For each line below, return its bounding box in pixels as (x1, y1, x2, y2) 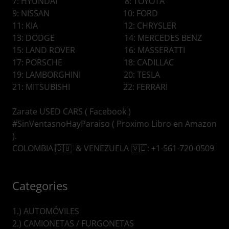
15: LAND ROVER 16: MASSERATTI (12, 44, 187, 56)
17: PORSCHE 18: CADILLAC (12, 57, 174, 68)
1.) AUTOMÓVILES (12, 205, 79, 217)
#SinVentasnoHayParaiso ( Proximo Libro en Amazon (12, 118, 217, 130)
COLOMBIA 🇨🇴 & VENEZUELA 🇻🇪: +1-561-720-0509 (12, 143, 214, 154)
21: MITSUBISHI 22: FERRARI (12, 81, 170, 93)
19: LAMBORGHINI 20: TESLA (12, 69, 162, 81)
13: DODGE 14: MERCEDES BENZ (12, 32, 202, 44)
